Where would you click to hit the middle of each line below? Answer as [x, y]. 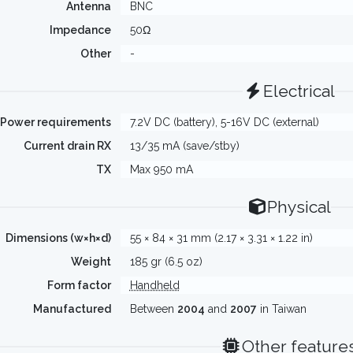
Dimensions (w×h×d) [58, 238]
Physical [299, 207]
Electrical [299, 91]
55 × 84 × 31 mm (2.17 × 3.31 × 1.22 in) [221, 238]
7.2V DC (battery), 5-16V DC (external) [224, 122]
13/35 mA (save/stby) [184, 146]
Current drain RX [67, 146]
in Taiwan [281, 309]
